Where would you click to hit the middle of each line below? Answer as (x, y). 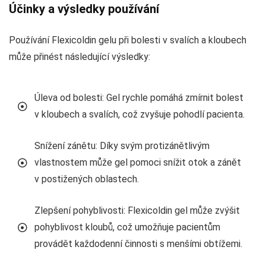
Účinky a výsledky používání (84, 9)
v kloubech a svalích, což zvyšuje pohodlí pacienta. (140, 114)
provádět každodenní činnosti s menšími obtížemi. (138, 243)
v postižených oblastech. (87, 179)
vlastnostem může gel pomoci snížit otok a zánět (138, 162)
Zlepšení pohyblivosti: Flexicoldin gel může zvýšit (137, 210)
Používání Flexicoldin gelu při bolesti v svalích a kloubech (128, 40)
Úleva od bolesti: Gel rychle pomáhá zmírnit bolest (139, 97)
